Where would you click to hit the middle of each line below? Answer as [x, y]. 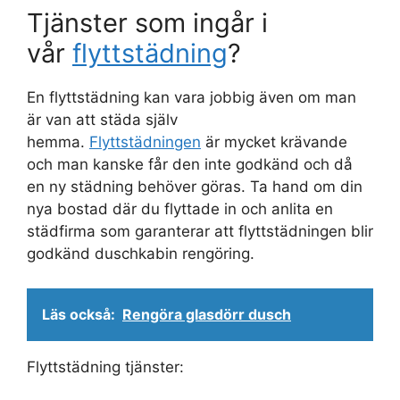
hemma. [58, 142]
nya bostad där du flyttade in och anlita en [180, 209]
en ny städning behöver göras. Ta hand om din [195, 187]
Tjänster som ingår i [147, 23]
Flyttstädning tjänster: [105, 367]
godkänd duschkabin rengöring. [141, 254]
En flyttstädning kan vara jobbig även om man [192, 98]
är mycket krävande [274, 142]
